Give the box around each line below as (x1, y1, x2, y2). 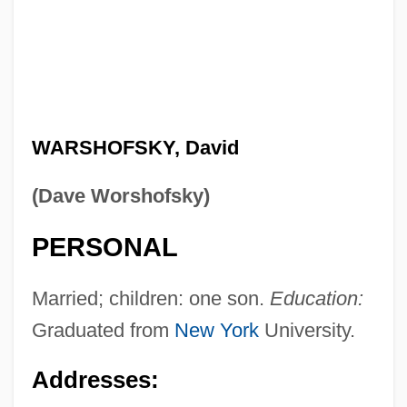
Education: (269, 286, 363, 310)
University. (258, 318, 355, 342)
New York (174, 318, 259, 342)
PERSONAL (31, 232, 178, 262)
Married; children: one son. (31, 286, 270, 310)
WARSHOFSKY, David (31, 135, 239, 159)
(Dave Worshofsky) (31, 184, 210, 207)
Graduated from (31, 318, 174, 342)
